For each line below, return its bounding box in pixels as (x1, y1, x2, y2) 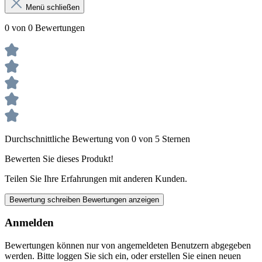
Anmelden (5, 216, 54, 229)
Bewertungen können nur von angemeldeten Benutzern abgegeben (5, 240, 251, 251)
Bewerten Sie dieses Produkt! (5, 153, 113, 164)
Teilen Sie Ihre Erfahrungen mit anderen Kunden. (5, 173, 187, 184)
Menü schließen (26, 2, 80, 12)
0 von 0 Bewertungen (5, 22, 85, 33)
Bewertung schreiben (9, 195, 82, 204)
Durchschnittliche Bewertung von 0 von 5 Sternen (5, 133, 190, 144)
